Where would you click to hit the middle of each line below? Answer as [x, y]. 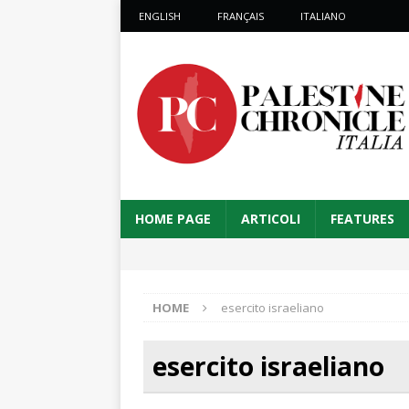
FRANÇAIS [241, 16]
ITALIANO [323, 16]
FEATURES [362, 219]
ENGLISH [160, 16]
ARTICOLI [271, 219]
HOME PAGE [173, 219]
